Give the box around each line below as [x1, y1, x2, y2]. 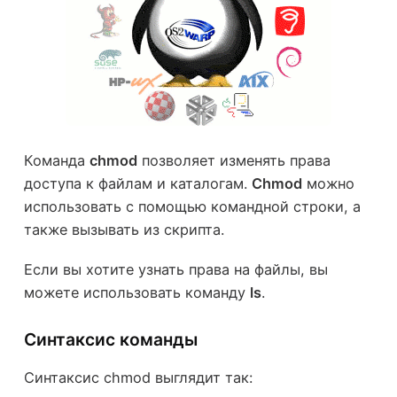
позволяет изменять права [136, 152, 331, 170]
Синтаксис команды [23, 328, 198, 350]
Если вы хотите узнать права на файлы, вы [23, 260, 328, 278]
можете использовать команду [23, 283, 250, 301]
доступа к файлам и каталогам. [23, 175, 252, 193]
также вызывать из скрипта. [23, 221, 224, 239]
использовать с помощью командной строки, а [23, 198, 361, 216]
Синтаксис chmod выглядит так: [23, 369, 253, 387]
